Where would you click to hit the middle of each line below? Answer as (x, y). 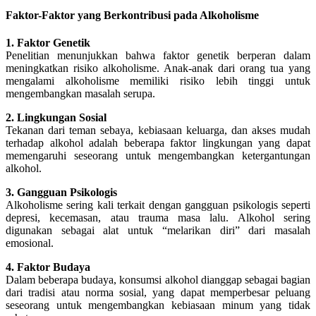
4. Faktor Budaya (48, 267)
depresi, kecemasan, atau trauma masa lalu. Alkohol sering (158, 217)
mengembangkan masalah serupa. (80, 93)
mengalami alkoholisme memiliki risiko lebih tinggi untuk (158, 80)
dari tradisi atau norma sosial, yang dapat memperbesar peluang (158, 292)
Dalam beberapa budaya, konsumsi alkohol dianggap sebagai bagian (158, 279)
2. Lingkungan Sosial (56, 117)
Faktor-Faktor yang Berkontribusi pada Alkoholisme (132, 15)
